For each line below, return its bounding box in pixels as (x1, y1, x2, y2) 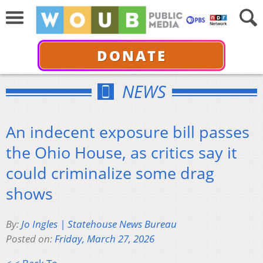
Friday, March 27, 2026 (55, 232, 154, 246)
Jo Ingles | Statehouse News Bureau (21, 217, 177, 231)
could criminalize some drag (6, 161, 214, 184)
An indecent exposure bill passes (6, 120, 249, 143)
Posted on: (6, 232, 55, 246)
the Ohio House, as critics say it (6, 141, 237, 163)
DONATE (96, 45, 167, 65)
